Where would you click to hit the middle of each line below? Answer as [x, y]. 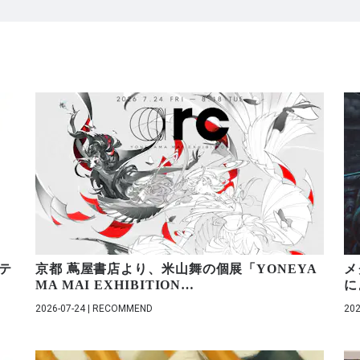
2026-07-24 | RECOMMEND [94, 308]
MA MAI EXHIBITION [108, 284]
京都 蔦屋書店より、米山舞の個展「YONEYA [176, 268]
